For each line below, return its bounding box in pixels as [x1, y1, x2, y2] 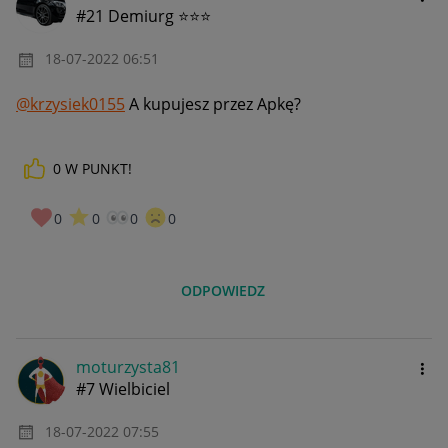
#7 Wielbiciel [76, 378, 170, 401]
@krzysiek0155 [16, 92, 125, 115]
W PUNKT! [65, 158, 132, 178]
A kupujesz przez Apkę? [125, 92, 301, 115]
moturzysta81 [76, 356, 180, 379]
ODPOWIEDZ [181, 281, 266, 301]
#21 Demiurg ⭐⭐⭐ [76, 5, 211, 28]
